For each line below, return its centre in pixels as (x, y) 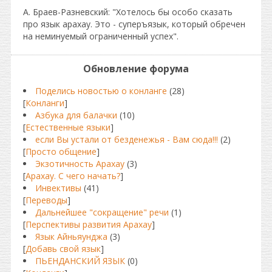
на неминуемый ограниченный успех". (101, 36)
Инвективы (58, 188)
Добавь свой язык (63, 249)
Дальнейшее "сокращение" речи (102, 212)
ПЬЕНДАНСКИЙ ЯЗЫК (80, 261)
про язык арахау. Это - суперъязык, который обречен (134, 24)
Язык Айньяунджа (71, 236)
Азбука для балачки (76, 115)
